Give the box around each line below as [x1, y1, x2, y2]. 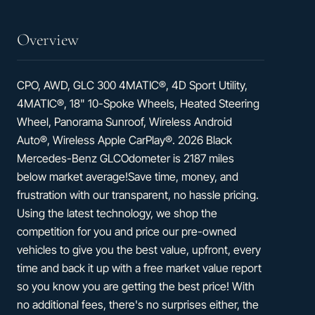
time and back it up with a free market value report [17, 260, 262, 275]
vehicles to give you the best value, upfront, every [17, 242, 261, 257]
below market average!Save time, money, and [17, 169, 238, 184]
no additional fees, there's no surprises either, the [17, 297, 259, 311]
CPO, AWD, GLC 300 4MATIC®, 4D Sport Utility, [17, 77, 247, 92]
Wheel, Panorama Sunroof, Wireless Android [17, 114, 232, 129]
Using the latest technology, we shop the [17, 205, 217, 220]
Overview [17, 29, 79, 50]
